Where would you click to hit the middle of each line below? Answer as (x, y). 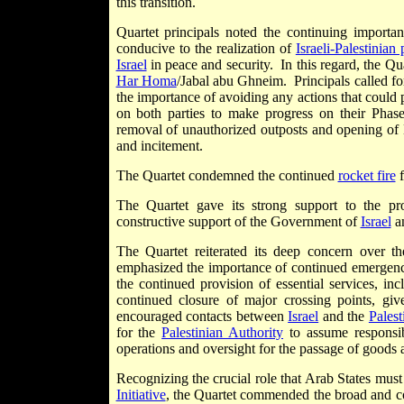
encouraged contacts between (202, 317)
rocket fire (367, 176)
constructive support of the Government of (238, 222)
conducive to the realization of (206, 49)
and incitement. (159, 146)
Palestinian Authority (223, 333)
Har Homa (146, 81)
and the (344, 317)
